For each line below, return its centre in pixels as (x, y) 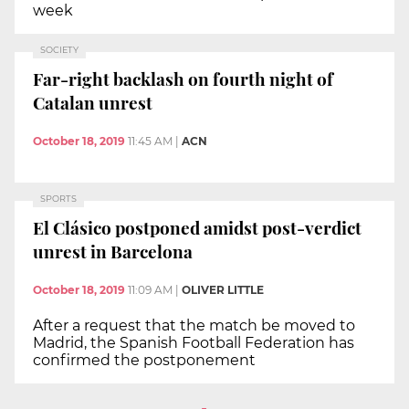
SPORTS (58, 198)
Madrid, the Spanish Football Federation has (194, 342)
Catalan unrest (93, 103)
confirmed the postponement (144, 360)
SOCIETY (59, 49)
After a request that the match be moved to (194, 325)
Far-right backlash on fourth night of (183, 79)
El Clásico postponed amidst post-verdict (197, 228)
